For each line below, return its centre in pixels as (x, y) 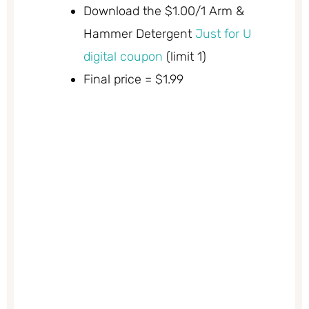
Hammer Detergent (139, 33)
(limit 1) (185, 56)
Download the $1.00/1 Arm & (164, 11)
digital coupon (123, 56)
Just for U (223, 33)
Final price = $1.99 (133, 79)
